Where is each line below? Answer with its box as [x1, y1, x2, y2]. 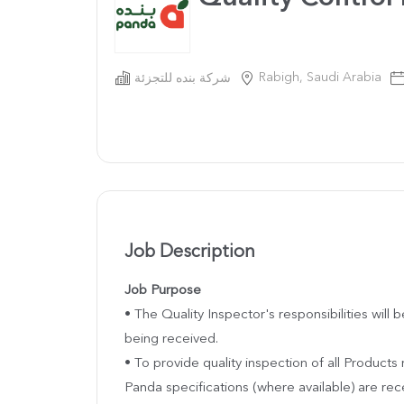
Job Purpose [124, 283, 201, 298]
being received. [124, 332, 218, 346]
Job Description [124, 243, 255, 262]
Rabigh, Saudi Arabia [259, 71, 381, 84]
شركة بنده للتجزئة [134, 72, 231, 85]
